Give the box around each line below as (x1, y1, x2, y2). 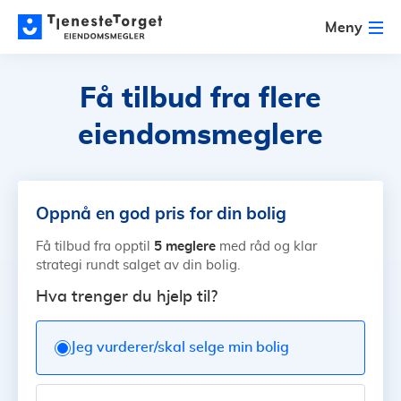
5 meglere (154, 238, 216, 253)
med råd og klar (216, 240, 317, 253)
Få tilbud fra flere (80, 84, 321, 113)
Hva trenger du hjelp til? (36, 289, 218, 305)
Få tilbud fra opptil (36, 240, 154, 253)
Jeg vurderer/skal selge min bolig (71, 340, 289, 354)
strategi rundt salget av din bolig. (36, 259, 240, 272)
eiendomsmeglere (78, 121, 323, 149)
